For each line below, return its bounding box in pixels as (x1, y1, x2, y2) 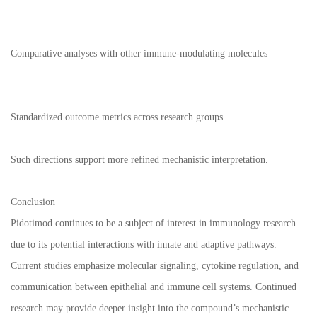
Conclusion (11, 197, 55, 208)
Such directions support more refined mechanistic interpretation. (11, 154, 268, 166)
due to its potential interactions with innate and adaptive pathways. (11, 239, 277, 250)
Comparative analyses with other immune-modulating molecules (11, 48, 267, 59)
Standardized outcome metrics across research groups (11, 112, 223, 123)
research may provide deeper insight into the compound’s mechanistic (11, 303, 289, 314)
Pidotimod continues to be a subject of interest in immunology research (11, 218, 296, 229)
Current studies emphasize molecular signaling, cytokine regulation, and (11, 260, 299, 272)
